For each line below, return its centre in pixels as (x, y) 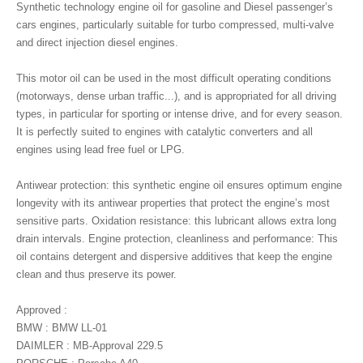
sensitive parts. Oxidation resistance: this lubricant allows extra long (176, 221)
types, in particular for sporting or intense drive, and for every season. (179, 114)
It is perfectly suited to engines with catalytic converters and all (164, 132)
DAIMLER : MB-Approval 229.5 (90, 346)
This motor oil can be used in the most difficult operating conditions (174, 78)
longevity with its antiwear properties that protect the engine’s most (173, 203)
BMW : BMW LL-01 (62, 328)
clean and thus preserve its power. (96, 274)
